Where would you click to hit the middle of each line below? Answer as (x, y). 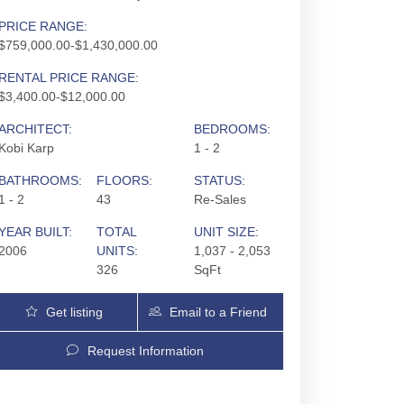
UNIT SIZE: (226, 232)
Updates (61, 350)
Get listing (74, 312)
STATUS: (219, 180)
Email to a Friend (219, 312)
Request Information (145, 351)
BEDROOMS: (232, 129)
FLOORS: (124, 180)
